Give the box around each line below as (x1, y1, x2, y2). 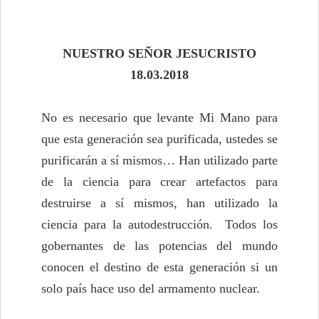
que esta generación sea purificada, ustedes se (41, 132, 278, 147)
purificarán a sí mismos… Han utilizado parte (41, 153, 278, 168)
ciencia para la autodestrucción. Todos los (41, 217, 278, 232)
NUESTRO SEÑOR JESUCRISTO (63, 46, 256, 61)
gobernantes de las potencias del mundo (41, 239, 278, 253)
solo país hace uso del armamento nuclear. (41, 281, 260, 296)
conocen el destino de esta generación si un (41, 260, 278, 275)
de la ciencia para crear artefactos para (41, 174, 278, 189)
